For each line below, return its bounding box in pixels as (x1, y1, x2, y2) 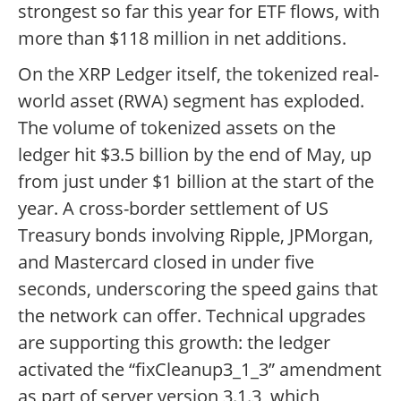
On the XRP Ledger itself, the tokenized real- (18, 62, 379, 87)
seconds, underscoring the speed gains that (18, 277, 378, 302)
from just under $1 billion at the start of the (18, 169, 374, 194)
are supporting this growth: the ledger (18, 330, 330, 355)
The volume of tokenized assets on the (18, 115, 336, 141)
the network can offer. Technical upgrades (18, 303, 366, 328)
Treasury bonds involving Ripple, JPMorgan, (18, 223, 373, 248)
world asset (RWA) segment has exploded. (18, 89, 364, 114)
